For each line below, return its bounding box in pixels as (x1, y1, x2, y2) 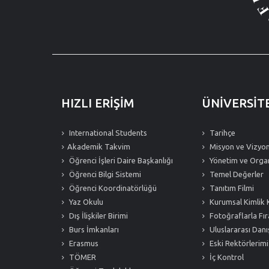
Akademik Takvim (67, 142, 130, 151)
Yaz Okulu (67, 198, 103, 206)
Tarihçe (208, 128, 235, 137)
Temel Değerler (208, 170, 264, 178)
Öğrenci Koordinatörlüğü (67, 184, 157, 192)
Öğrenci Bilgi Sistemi (67, 170, 141, 178)
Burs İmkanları (67, 225, 119, 234)
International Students (67, 128, 147, 137)
